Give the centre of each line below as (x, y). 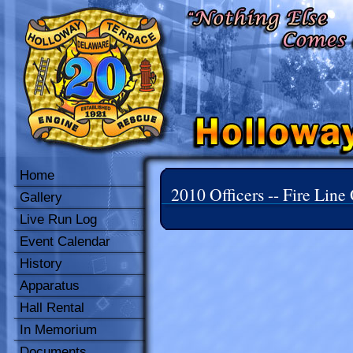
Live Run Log (58, 219)
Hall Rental (52, 308)
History (41, 264)
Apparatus (50, 286)
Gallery (41, 197)
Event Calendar (65, 242)
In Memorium (58, 330)
